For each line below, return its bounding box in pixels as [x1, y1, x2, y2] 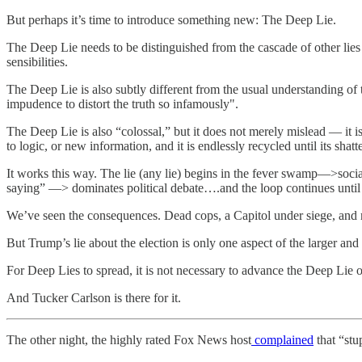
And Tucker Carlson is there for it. [6, 291, 181, 305]
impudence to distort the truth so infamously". [6, 97, 238, 111]
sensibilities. [6, 55, 68, 69]
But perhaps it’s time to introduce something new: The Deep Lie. [6, 13, 336, 27]
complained [251, 333, 314, 347]
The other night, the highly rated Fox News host [6, 333, 251, 347]
